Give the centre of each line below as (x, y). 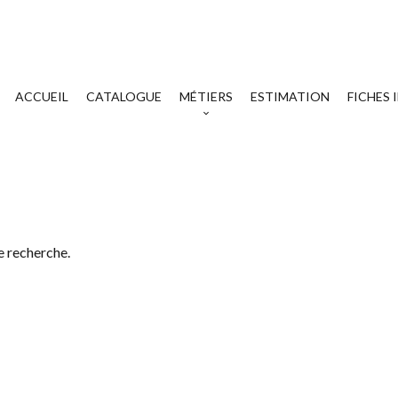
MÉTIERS (206, 96)
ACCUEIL (42, 96)
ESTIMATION (290, 96)
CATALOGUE (124, 96)
